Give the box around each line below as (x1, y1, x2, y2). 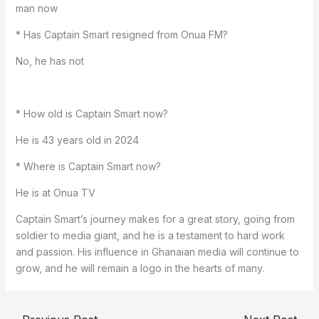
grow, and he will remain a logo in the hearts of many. (15, 262, 264, 275)
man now (15, 2, 58, 15)
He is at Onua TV (15, 187, 95, 199)
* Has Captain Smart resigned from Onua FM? (15, 28, 228, 41)
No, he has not (15, 55, 84, 68)
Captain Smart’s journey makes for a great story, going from (15, 213, 295, 226)
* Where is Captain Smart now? (15, 160, 161, 173)
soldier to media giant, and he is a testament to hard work (15, 229, 285, 242)
